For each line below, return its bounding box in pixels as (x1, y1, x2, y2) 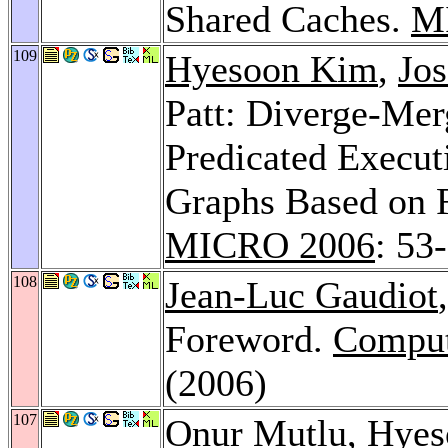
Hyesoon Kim (165, 47, 378, 90)
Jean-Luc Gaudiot (165, 273, 438, 316)
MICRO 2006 (165, 223, 375, 266)
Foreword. (165, 317, 333, 360)
